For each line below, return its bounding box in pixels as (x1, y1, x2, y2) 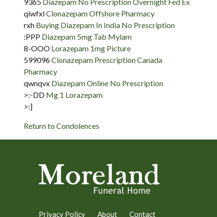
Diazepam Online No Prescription (51, 78, 163, 88)
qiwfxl (24, 9, 46, 18)
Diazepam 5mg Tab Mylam (42, 32, 132, 41)
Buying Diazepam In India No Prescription (36, 20, 175, 30)
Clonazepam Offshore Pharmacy (46, 9, 155, 18)
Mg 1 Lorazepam (46, 90, 103, 99)
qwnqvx (24, 78, 51, 88)
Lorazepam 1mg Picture (51, 44, 131, 53)
